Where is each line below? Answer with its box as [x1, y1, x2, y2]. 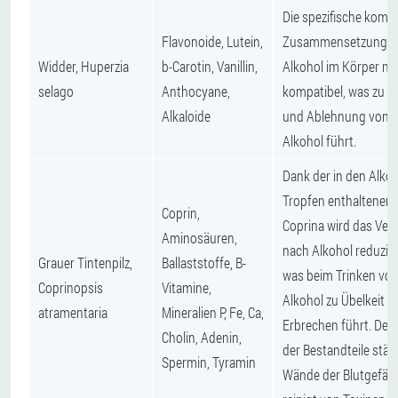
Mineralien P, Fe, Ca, [162, 302, 264, 322]
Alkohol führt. [283, 131, 356, 150]
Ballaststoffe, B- [162, 252, 246, 272]
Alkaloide [162, 106, 211, 125]
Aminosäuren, [162, 227, 237, 247]
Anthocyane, [162, 81, 230, 100]
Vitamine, [162, 277, 211, 297]
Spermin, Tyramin [162, 352, 256, 371]
